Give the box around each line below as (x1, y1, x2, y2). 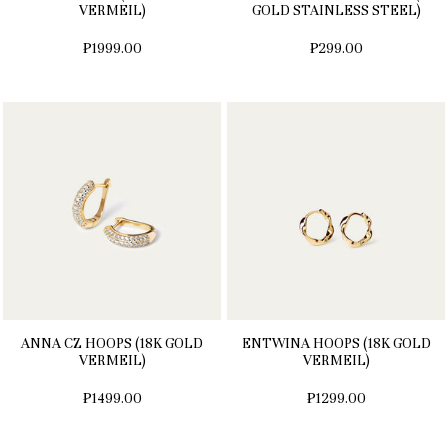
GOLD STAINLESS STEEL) (251, 2, 421, 20)
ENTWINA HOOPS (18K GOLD (241, 335, 431, 353)
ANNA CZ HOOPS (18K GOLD (21, 335, 203, 353)
